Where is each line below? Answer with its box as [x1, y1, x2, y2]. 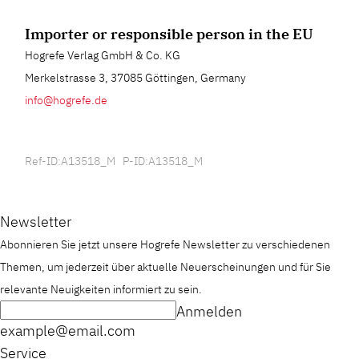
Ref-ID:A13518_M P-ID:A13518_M [25, 153, 204, 168]
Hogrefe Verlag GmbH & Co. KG [25, 47, 181, 63]
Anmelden [176, 301, 242, 321]
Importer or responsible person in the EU [25, 24, 314, 43]
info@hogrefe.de [25, 92, 108, 107]
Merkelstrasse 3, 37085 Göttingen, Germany [25, 70, 247, 85]
